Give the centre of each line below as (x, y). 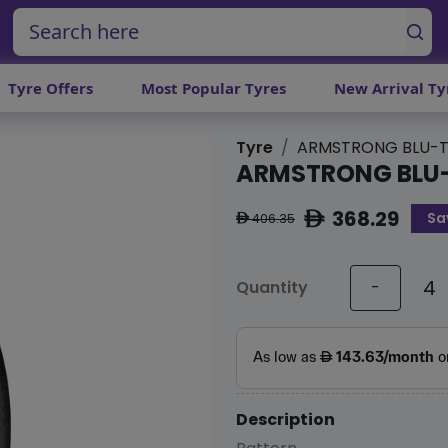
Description (285, 419)
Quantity (272, 288)
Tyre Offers (50, 88)
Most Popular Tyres (213, 88)
